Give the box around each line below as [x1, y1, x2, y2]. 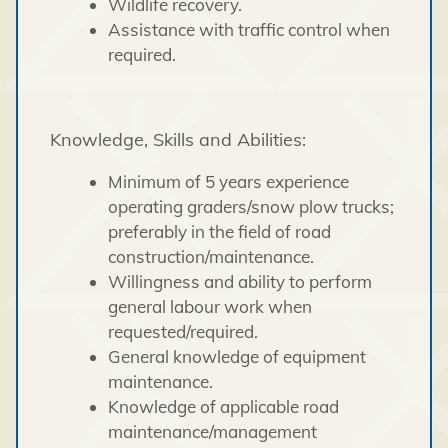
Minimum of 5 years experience [107, 171, 349, 193]
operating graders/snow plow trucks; [107, 196, 394, 218]
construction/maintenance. [107, 246, 314, 268]
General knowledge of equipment [107, 346, 366, 368]
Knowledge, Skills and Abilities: [50, 128, 306, 152]
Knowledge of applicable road [107, 396, 339, 418]
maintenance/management [107, 421, 317, 443]
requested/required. [107, 321, 258, 343]
